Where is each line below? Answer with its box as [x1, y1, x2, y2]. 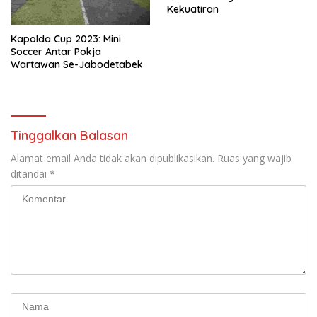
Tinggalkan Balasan [11, 127, 128, 144]
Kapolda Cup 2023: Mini [11, 32, 121, 45]
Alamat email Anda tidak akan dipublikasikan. [11, 151, 214, 165]
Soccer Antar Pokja [11, 45, 101, 58]
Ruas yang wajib [217, 151, 292, 165]
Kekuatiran [167, 2, 219, 16]
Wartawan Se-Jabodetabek [11, 57, 143, 71]
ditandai [11, 166, 50, 180]
